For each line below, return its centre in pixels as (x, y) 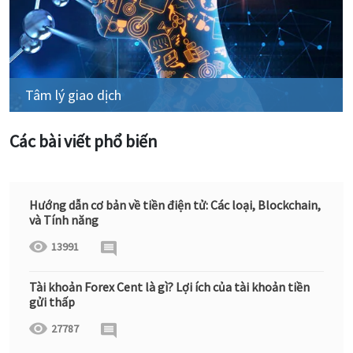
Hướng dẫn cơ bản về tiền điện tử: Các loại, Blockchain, (175, 204)
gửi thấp (52, 301)
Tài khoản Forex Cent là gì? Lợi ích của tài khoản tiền (169, 286)
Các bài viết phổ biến (84, 141)
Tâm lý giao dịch (73, 95)
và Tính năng (64, 219)
